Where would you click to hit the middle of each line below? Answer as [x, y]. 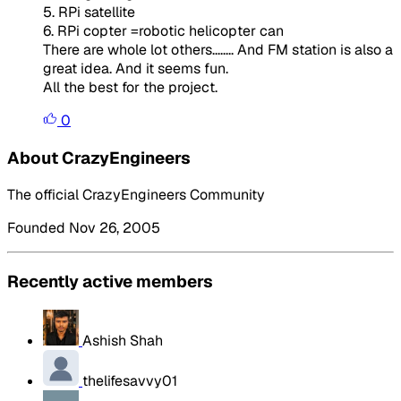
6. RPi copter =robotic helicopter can [163, 30]
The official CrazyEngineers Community [136, 195]
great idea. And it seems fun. [136, 68]
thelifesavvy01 [130, 380]
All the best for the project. [130, 87]
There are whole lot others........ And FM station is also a [218, 49]
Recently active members [110, 281]
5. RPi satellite [89, 12]
